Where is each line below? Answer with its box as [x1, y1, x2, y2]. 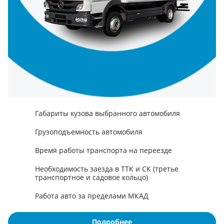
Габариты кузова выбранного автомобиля [35, 108, 180, 118]
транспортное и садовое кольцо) [35, 172, 148, 182]
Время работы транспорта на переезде [35, 145, 172, 155]
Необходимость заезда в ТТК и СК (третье [35, 163, 178, 173]
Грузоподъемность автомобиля [35, 126, 142, 136]
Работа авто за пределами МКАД [35, 190, 148, 200]
